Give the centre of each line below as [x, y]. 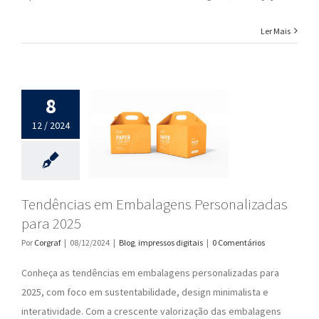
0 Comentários [239, 242]
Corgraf [47, 242]
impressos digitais [171, 242]
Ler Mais [276, 31]
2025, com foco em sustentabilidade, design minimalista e [145, 292]
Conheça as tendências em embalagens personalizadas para [150, 272]
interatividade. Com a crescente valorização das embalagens [151, 311]
